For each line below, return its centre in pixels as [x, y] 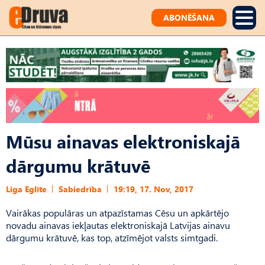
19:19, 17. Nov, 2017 [153, 189]
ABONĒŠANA [189, 17]
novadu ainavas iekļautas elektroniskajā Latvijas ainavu [118, 225]
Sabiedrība [80, 189]
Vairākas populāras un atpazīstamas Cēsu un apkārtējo [117, 212]
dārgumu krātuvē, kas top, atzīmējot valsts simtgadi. [112, 237]
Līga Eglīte [26, 189]
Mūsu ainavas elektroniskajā [123, 141]
